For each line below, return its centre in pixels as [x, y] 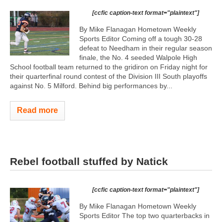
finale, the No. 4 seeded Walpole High [138, 57]
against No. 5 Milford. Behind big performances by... [91, 86]
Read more [37, 110]
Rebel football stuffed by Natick [89, 161]
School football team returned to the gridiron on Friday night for [109, 67]
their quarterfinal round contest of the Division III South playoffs [109, 76]
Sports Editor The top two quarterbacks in [144, 215]
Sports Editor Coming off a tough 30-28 [141, 39]
